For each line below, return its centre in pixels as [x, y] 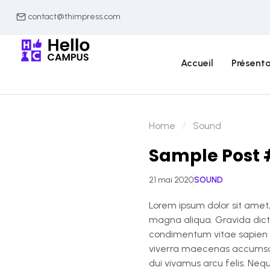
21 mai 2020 [171, 180]
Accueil [197, 63]
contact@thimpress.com [74, 16]
